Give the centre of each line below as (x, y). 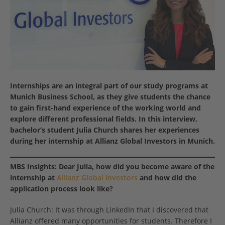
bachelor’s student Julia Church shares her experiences (105, 130)
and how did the (167, 178)
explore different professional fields (72, 119)
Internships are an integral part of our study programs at (109, 86)
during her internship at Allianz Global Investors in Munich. (113, 141)
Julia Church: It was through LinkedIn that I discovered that (109, 210)
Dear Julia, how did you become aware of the (137, 167)
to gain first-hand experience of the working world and (105, 108)
